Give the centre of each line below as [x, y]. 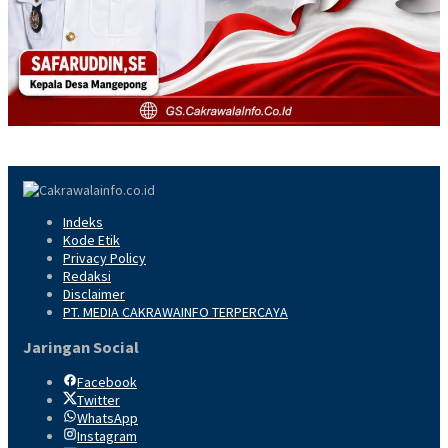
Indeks [83, 221]
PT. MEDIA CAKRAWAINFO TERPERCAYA [175, 311]
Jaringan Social [81, 347]
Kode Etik [91, 239]
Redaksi [87, 275]
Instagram [107, 436]
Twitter [98, 400]
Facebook [107, 382]
